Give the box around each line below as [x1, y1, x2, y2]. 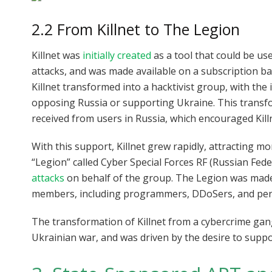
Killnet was [32, 49, 83, 63]
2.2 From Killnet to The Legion [32, 18, 240, 39]
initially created [83, 49, 151, 63]
